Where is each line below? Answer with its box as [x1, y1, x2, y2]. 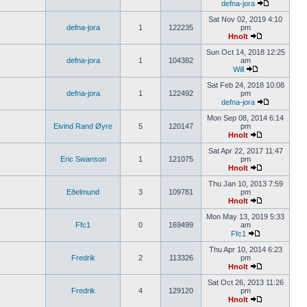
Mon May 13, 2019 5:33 [206, 212, 284, 221]
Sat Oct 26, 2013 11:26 [207, 278, 284, 286]
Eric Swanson [60, 155, 106, 163]
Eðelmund [66, 188, 99, 196]
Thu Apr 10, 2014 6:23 [208, 245, 282, 254]
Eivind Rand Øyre [53, 122, 112, 130]
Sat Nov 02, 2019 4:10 [208, 15, 282, 23]
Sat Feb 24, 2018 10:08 [206, 81, 284, 89]
